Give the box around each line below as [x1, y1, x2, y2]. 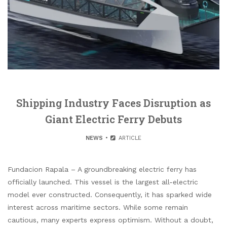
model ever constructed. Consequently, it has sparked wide [8, 190, 212, 199]
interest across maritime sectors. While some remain [8, 203, 188, 211]
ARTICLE [116, 134, 141, 141]
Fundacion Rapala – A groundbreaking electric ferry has [8, 165, 197, 173]
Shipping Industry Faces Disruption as [16, 96, 211, 109]
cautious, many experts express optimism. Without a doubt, [8, 215, 213, 224]
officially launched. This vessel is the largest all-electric [8, 177, 198, 186]
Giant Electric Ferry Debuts [45, 112, 182, 126]
